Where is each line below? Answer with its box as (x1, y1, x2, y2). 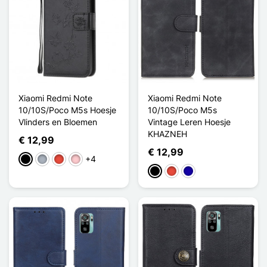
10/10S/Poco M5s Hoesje (18, 104, 116, 115)
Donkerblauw (183, 166, 234, 177)
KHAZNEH (148, 128, 187, 139)
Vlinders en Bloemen (18, 116, 97, 127)
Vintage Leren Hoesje (148, 116, 231, 127)
